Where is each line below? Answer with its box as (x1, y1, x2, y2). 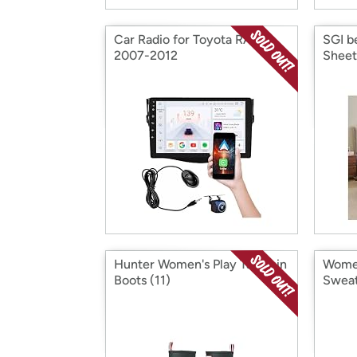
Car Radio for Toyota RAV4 (114, 32, 268, 47)
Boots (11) (114, 273, 171, 288)
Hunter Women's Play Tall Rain (114, 257, 287, 272)
